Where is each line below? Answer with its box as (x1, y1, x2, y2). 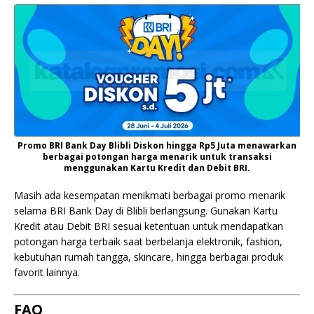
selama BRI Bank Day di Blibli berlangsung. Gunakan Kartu (14, 203, 278, 217)
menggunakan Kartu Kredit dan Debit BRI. (64, 161, 250, 174)
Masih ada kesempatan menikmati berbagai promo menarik (14, 188, 285, 202)
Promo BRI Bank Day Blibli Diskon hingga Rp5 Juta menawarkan (18, 139, 296, 151)
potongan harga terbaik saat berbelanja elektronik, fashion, (14, 234, 282, 248)
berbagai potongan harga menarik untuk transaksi (42, 150, 272, 163)
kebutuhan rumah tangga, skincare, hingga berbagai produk (14, 250, 283, 264)
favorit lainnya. (14, 265, 80, 279)
